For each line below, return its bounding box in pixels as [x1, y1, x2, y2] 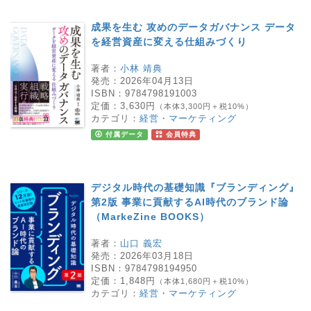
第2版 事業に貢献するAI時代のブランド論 [91, 196, 289, 208]
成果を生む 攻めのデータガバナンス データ [91, 21, 296, 33]
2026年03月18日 [120, 250, 194, 261]
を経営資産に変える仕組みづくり [91, 35, 247, 47]
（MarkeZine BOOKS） [91, 210, 210, 222]
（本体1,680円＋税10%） [155, 276, 253, 285]
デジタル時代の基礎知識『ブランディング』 [91, 181, 299, 193]
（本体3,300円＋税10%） [155, 101, 253, 110]
